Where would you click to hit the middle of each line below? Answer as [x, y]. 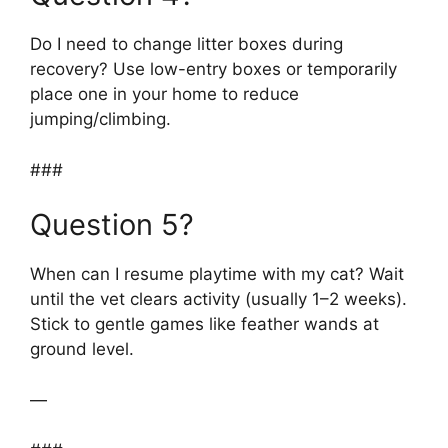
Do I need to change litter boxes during [186, 44]
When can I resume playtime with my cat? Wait [217, 274]
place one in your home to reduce [164, 94]
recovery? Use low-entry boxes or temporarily [213, 69]
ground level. [82, 349]
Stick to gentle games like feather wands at [204, 324]
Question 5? [112, 225]
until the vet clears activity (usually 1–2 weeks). [218, 299]
